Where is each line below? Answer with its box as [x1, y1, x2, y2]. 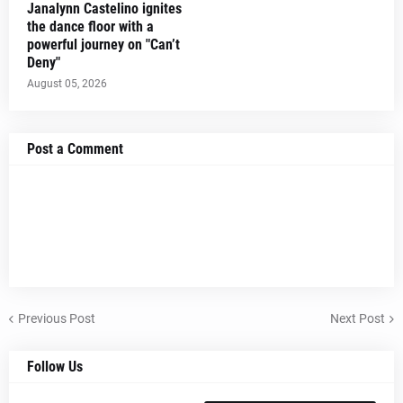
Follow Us [27, 358, 83, 376]
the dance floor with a [27, 18, 154, 36]
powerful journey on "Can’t [27, 36, 180, 54]
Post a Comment [27, 140, 123, 158]
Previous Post [18, 310, 95, 326]
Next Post [330, 310, 385, 326]
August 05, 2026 [27, 77, 107, 91]
